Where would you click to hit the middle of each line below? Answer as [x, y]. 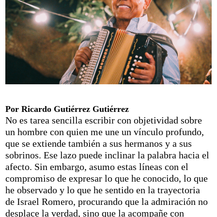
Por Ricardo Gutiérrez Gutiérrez [67, 109]
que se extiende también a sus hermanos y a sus [99, 144]
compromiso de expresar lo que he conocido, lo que [107, 178]
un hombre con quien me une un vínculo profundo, [105, 132]
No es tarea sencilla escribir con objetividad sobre [104, 120]
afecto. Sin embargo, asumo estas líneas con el [97, 167]
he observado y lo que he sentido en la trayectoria [103, 190]
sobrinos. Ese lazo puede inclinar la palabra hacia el [108, 155]
